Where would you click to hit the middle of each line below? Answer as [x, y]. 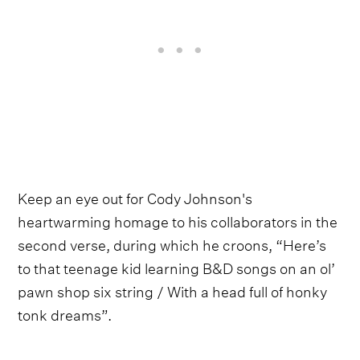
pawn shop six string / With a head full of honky [173, 290]
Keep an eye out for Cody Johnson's [135, 197]
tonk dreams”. [65, 313]
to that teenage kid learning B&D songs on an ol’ [177, 267]
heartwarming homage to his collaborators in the [178, 220]
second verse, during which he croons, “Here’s [172, 243]
